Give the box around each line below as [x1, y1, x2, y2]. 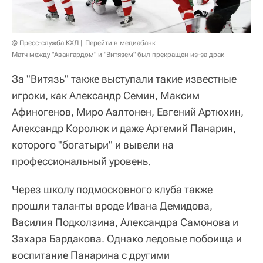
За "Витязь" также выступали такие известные [12, 72, 237, 85]
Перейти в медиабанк [85, 38, 156, 47]
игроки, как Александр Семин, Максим [12, 89, 200, 102]
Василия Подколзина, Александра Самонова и [12, 215, 238, 228]
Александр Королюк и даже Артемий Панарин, [12, 122, 236, 134]
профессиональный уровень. [12, 154, 151, 167]
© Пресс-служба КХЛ [12, 38, 79, 47]
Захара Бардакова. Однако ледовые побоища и [12, 232, 242, 245]
